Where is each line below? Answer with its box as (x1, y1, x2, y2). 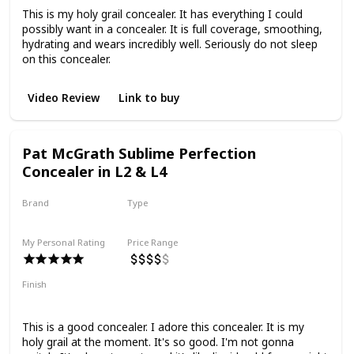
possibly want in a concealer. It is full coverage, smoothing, (21, 21, 322, 36)
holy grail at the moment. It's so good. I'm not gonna (21, 334, 294, 350)
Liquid (131, 211, 162, 227)
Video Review (27, 90, 100, 106)
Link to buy (119, 90, 181, 106)
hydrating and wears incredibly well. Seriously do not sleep (21, 36, 318, 51)
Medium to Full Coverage (108, 293, 240, 310)
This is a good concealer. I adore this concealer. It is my (21, 319, 304, 335)
